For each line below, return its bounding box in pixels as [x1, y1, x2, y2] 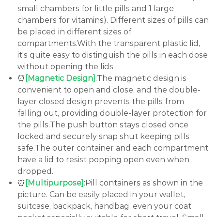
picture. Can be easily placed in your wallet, [17, 190, 185, 200]
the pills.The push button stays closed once [17, 120, 188, 130]
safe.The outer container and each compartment [17, 143, 208, 153]
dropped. [17, 167, 53, 176]
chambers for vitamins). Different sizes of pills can [17, 15, 209, 25]
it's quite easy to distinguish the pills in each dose [17, 50, 208, 60]
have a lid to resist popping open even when [17, 155, 189, 165]
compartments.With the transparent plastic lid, [17, 39, 200, 48]
